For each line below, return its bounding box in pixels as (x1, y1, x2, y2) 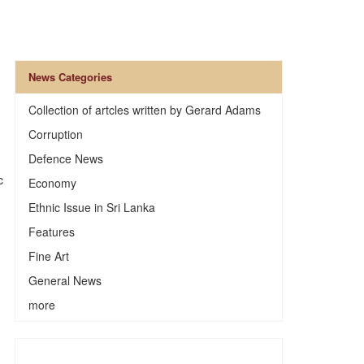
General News (28, 272, 102, 288)
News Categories (28, 69, 112, 84)
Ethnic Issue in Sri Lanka (28, 199, 155, 215)
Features (28, 223, 75, 240)
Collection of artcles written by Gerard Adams (28, 102, 261, 118)
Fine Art (28, 248, 69, 264)
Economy (28, 175, 76, 191)
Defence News (28, 150, 103, 167)
